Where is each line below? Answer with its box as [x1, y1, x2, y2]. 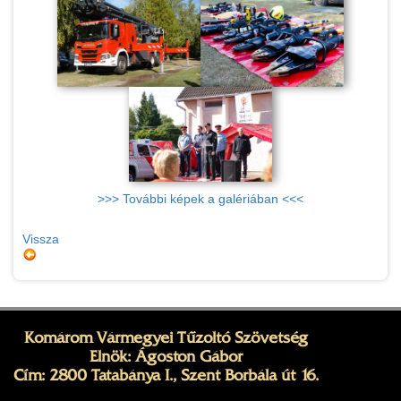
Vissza [22, 232, 59, 247]
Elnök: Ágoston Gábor [90, 347, 243, 366]
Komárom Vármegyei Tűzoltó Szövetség [24, 328, 308, 347]
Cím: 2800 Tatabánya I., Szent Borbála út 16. [13, 366, 319, 385]
